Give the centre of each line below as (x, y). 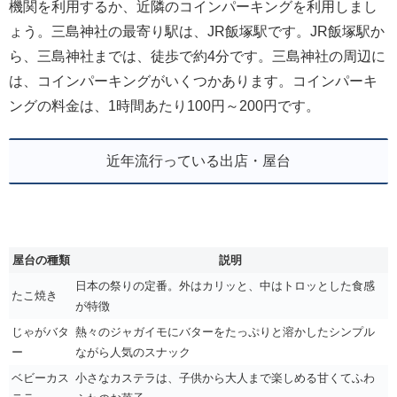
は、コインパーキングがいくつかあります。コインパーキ (193, 81)
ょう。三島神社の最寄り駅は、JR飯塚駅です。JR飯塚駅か (197, 31)
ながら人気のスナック (133, 352)
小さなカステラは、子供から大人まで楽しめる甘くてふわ (225, 378)
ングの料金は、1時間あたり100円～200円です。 (164, 105)
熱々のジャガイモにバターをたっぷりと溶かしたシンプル (225, 331)
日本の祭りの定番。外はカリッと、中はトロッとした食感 (225, 285)
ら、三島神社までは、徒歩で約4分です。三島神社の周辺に (197, 56)
